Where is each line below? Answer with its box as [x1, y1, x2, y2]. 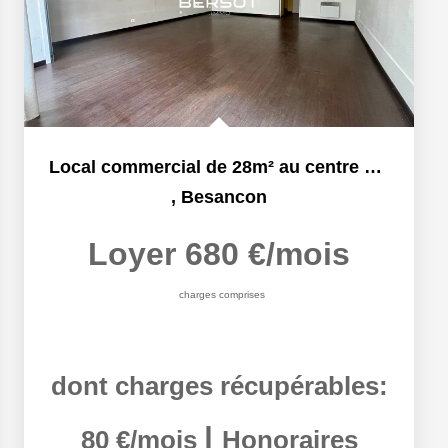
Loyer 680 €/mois [88, 236, 350, 272]
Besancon [181, 187, 267, 207]
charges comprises [178, 289, 265, 300]
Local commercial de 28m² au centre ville [364, 157, 382, 177]
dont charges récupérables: [50, 372, 388, 400]
